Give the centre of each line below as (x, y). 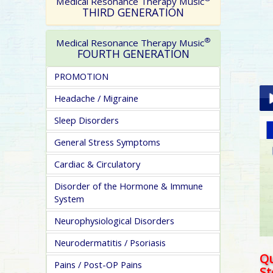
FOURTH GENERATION (133, 54)
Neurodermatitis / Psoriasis (110, 243)
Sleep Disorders (87, 120)
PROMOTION (81, 76)
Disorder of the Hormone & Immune (129, 186)
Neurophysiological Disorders (114, 221)
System (69, 199)
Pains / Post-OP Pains (98, 264)
